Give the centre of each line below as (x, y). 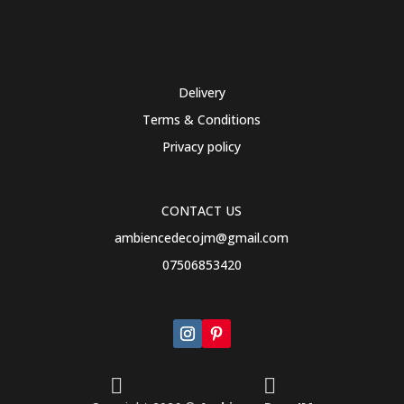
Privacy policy (202, 147)
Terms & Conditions (202, 120)
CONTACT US (202, 211)
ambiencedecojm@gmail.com (202, 238)
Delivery (202, 93)
